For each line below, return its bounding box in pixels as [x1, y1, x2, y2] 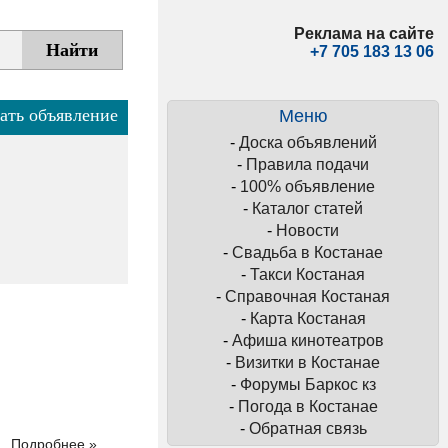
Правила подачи [246, 156, 369, 173]
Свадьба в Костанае [232, 244, 383, 261]
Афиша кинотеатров [231, 332, 384, 349]
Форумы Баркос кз [239, 376, 376, 393]
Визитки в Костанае [235, 354, 380, 371]
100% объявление [240, 178, 375, 195]
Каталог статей [252, 200, 363, 217]
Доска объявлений [238, 134, 377, 151]
